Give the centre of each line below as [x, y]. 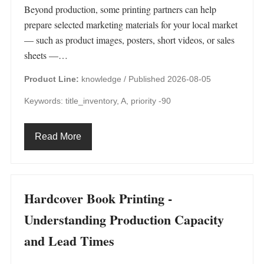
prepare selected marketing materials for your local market [131, 24]
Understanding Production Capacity [124, 220]
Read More [58, 136]
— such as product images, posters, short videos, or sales [129, 40]
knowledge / [104, 79]
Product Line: [52, 79]
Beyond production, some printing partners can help [120, 9]
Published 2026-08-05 [170, 79]
